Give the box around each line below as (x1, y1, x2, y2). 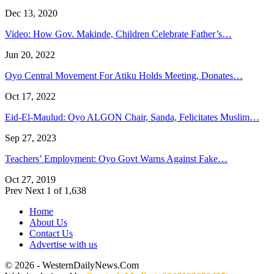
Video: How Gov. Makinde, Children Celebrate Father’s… (5, 28, 232, 39)
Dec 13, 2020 (5, 7, 57, 18)
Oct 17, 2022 (5, 91, 56, 102)
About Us (29, 217, 67, 228)
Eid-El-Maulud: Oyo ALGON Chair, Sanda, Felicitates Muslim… (5, 111, 259, 122)
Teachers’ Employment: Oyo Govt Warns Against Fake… (5, 153, 228, 164)
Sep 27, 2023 (5, 132, 56, 143)
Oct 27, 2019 (5, 174, 56, 185)
